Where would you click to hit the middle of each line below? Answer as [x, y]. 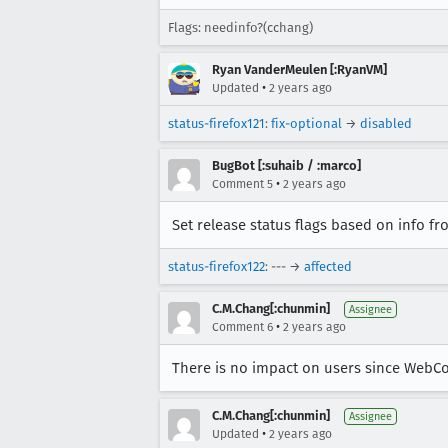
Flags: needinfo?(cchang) [240, 27]
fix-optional [306, 123]
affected [328, 266]
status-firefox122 [216, 266]
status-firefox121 [216, 123]
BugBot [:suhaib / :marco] [286, 165]
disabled [386, 123]
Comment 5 [242, 184]
